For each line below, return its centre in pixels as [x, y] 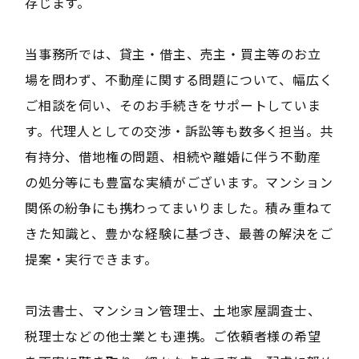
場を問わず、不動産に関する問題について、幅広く [179, 79]
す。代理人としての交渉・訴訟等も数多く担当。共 [179, 130]
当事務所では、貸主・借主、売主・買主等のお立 [173, 53]
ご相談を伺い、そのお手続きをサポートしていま [173, 105]
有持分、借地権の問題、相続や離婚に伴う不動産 [173, 156]
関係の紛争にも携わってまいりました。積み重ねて [179, 207]
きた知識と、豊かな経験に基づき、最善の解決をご [179, 233]
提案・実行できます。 [91, 258]
